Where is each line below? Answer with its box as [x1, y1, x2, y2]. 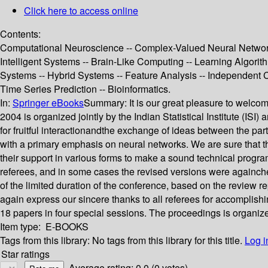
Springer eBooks [13, 96, 84, 110]
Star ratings [1, 247, 50, 261]
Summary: [84, 96, 129, 110]
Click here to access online [24, 4, 138, 18]
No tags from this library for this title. [92, 233, 242, 248]
